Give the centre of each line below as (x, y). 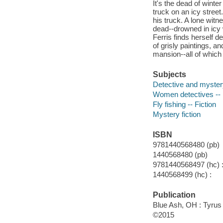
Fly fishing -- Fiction (184, 104)
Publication (174, 195)
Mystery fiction (176, 114)
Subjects (169, 75)
